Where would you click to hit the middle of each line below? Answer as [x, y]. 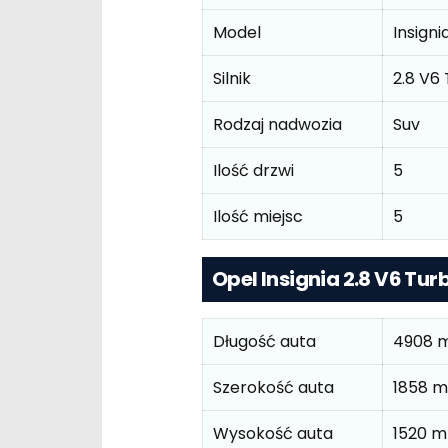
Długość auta [264, 342]
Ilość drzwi [253, 171]
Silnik [232, 79]
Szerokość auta [273, 388]
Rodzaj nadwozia [277, 125]
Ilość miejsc [258, 217]
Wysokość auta [273, 434]
